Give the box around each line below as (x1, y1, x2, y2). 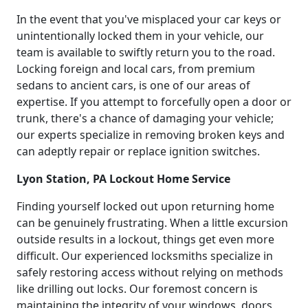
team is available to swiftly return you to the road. (16, 44, 275, 60)
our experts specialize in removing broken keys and (16, 126, 285, 142)
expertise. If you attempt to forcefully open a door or (16, 93, 291, 109)
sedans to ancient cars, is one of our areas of (16, 77, 250, 93)
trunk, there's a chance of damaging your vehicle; (16, 110, 274, 126)
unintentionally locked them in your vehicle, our (16, 27, 264, 43)
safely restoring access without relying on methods (16, 264, 283, 280)
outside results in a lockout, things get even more (16, 231, 274, 247)
